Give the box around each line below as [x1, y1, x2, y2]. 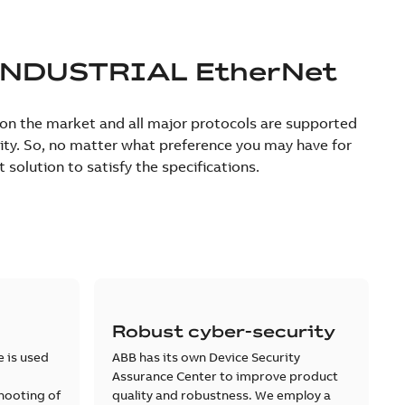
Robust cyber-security [111, 320, 335, 342]
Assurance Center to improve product [111, 367, 338, 384]
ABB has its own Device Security [111, 348, 300, 365]
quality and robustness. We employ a [111, 386, 331, 403]
